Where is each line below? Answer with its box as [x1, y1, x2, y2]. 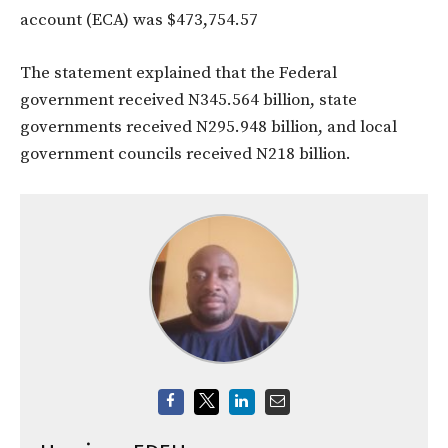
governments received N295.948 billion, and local [20, 116, 397, 139]
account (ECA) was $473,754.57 [20, 9, 258, 32]
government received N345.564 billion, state [20, 89, 357, 112]
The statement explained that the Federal [20, 62, 337, 85]
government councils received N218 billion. [20, 143, 351, 166]
